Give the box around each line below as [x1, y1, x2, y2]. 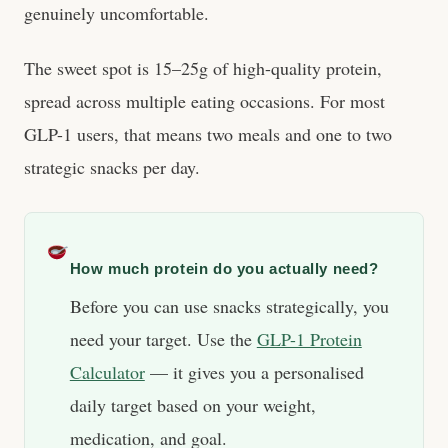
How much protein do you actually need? [69, 260, 379, 277]
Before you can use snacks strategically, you [69, 294, 389, 318]
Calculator [69, 360, 145, 384]
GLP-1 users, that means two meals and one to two [24, 122, 392, 146]
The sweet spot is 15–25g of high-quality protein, [24, 56, 382, 80]
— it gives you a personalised [144, 360, 364, 384]
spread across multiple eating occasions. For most [24, 89, 385, 113]
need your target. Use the [69, 327, 257, 351]
